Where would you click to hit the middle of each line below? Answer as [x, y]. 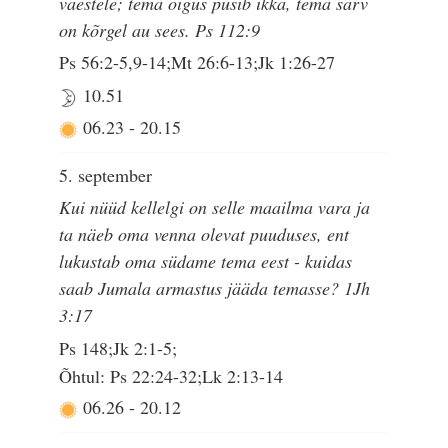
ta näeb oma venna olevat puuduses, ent [204, 234]
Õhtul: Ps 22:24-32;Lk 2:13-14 [171, 376]
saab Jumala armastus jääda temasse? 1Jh [215, 288]
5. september [106, 174]
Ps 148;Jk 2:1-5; [118, 347]
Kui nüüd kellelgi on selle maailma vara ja [215, 207]
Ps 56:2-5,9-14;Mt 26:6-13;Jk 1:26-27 [197, 62]
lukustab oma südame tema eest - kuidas [206, 261]
